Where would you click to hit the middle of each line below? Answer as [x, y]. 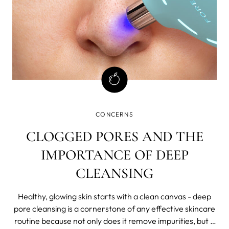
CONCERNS [114, 114]
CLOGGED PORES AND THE [114, 136]
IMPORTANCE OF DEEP [114, 155]
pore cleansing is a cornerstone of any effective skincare [114, 208]
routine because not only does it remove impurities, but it [114, 221]
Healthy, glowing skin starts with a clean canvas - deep [114, 196]
